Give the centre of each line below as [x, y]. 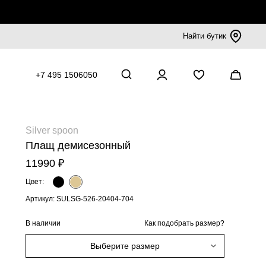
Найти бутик [205, 36]
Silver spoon [52, 130]
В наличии [43, 223]
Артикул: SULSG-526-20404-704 [80, 199]
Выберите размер [125, 246]
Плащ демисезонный [78, 145]
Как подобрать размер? [184, 223]
